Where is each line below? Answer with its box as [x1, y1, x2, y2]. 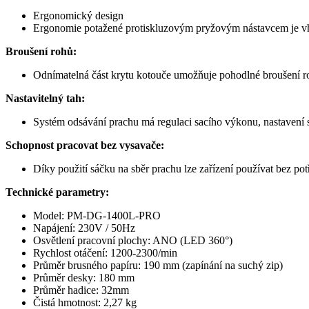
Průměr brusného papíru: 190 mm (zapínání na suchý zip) [33, 259, 283, 272]
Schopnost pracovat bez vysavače [6, 139, 161, 152]
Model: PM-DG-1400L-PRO [33, 210, 161, 222]
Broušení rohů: [6, 46, 77, 58]
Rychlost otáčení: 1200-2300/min [33, 247, 177, 259]
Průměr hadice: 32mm [33, 284, 129, 297]
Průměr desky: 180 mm [33, 272, 134, 284]
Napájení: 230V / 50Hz [33, 222, 135, 235]
